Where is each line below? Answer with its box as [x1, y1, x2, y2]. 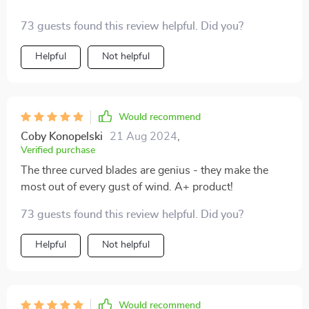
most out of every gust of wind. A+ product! [21, 181, 233, 192]
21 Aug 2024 [110, 130, 177, 142]
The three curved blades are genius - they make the [21, 164, 268, 176]
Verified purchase [21, 145, 95, 155]
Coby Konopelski [21, 130, 103, 142]
